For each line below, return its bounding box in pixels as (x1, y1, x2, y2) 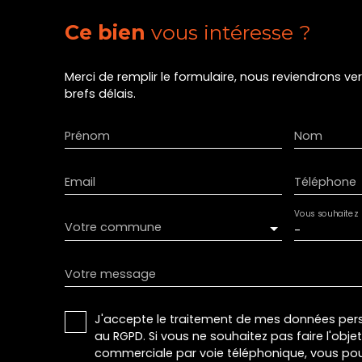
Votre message (65, 265, 156, 282)
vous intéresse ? (151, 19, 311, 44)
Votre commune (65, 219, 162, 236)
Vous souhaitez (293, 208, 357, 220)
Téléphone (293, 173, 356, 190)
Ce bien (65, 19, 145, 44)
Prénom (65, 127, 110, 144)
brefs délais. (65, 85, 136, 102)
